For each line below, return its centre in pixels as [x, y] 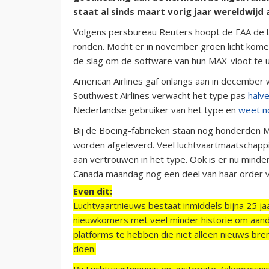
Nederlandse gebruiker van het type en [156, 110]
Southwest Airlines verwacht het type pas [161, 95]
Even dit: [93, 191]
